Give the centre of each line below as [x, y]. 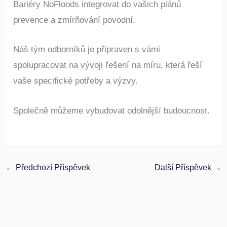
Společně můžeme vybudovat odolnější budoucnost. [112, 110]
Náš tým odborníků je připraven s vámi [87, 50]
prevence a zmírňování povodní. [74, 20]
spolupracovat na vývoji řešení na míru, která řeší [108, 65]
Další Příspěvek [184, 167]
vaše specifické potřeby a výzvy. [76, 81]
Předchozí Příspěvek [52, 167]
